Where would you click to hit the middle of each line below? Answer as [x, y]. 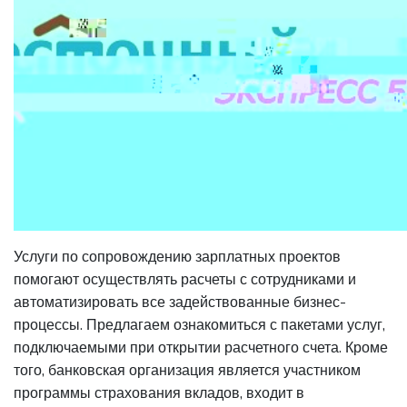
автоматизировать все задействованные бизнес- [180, 302]
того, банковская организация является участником [187, 370]
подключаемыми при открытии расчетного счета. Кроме [201, 347]
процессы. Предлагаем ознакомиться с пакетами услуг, [199, 324]
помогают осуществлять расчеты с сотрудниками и [185, 279]
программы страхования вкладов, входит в [159, 392]
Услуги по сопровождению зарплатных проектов [177, 256]
